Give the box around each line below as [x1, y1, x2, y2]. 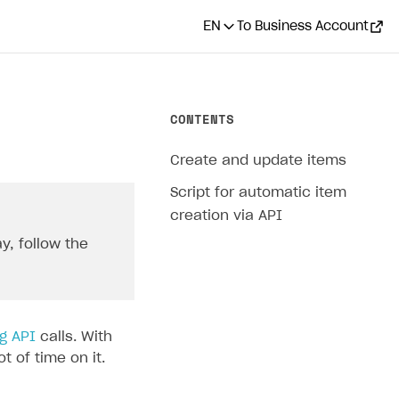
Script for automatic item [170, 186, 346, 199]
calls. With [36, 330, 112, 344]
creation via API [170, 209, 282, 223]
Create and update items [170, 154, 346, 167]
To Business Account [237, 20, 369, 33]
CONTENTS [170, 110, 234, 128]
